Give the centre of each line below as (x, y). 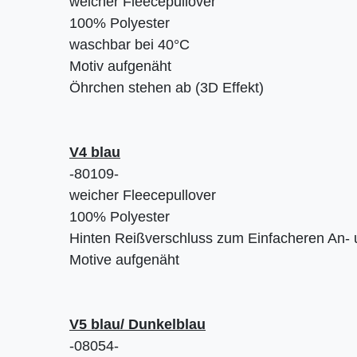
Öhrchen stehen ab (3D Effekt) (167, 88)
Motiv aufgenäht (120, 67)
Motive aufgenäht (124, 260)
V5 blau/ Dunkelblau (137, 325)
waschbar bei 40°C (129, 45)
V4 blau (95, 153)
